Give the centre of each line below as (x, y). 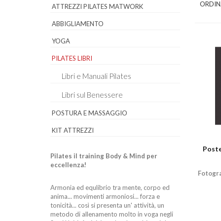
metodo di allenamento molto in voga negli (112, 214)
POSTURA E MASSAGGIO (90, 113)
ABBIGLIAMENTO (78, 24)
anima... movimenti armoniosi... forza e (105, 196)
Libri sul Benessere (92, 95)
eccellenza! (68, 165)
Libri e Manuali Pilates (96, 76)
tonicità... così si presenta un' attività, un (107, 205)
